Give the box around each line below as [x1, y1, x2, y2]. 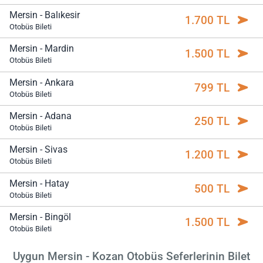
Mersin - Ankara [9, 76, 74, 88]
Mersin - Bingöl [9, 211, 71, 223]
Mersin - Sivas [9, 144, 68, 156]
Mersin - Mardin [9, 43, 74, 55]
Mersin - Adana [9, 110, 72, 122]
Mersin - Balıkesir [9, 9, 80, 21]
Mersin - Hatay [9, 177, 69, 189]
